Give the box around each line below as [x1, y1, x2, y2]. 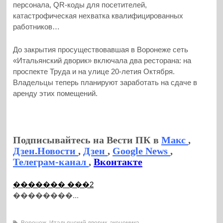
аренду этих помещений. [13, 89, 98, 98]
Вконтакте [94, 156, 143, 167]
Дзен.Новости [13, 145, 79, 156]
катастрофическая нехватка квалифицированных [13, 11, 184, 20]
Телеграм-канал [13, 156, 89, 167]
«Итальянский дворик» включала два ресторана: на [13, 56, 192, 65]
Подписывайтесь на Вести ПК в [13, 134, 162, 145]
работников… [13, 22, 60, 31]
